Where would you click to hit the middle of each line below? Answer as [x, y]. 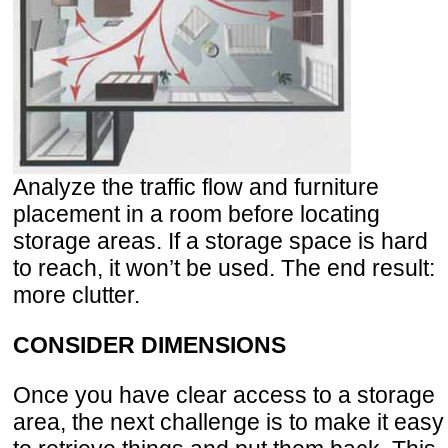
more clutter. [76, 294]
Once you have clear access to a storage [224, 394]
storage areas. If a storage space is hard [220, 240]
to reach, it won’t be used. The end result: [224, 267]
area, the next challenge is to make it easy [228, 421]
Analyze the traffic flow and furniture [196, 186]
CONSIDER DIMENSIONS [149, 344]
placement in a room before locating [196, 213]
